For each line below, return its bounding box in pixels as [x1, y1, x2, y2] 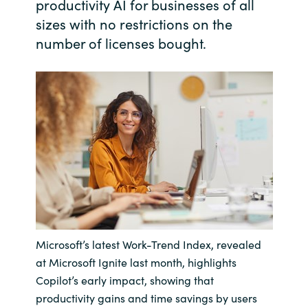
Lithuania [131, 192, 177, 208]
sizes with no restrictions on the [35, 14, 232, 33]
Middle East [124, 261, 184, 277]
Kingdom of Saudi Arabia [91, 87, 217, 103]
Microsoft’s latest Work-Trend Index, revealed [35, 236, 261, 252]
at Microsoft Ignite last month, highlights [35, 254, 236, 269]
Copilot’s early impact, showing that [35, 272, 214, 287]
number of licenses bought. [35, 33, 206, 52]
